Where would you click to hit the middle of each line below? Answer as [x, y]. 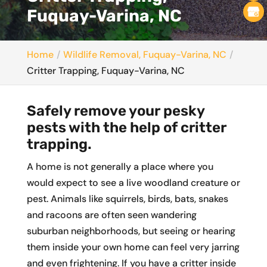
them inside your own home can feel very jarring [133, 247]
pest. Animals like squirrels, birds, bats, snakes [127, 199]
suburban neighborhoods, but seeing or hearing [131, 231]
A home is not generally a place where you [120, 167]
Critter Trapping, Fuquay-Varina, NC [105, 71]
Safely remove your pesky [115, 111]
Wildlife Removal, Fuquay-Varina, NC [145, 55]
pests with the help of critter [126, 128]
